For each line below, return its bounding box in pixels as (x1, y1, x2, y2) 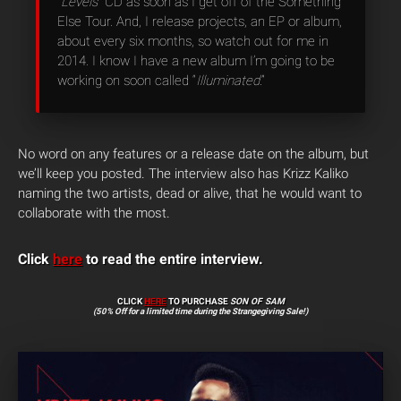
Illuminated (196, 73, 260, 90)
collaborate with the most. (18, 205, 170, 222)
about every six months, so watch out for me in (57, 33, 328, 50)
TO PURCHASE (166, 296, 230, 307)
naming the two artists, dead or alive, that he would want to (18, 185, 362, 202)
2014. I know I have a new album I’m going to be (57, 53, 335, 70)
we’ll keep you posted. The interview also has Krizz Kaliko (18, 166, 348, 183)
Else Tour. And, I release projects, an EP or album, (57, 13, 342, 30)
